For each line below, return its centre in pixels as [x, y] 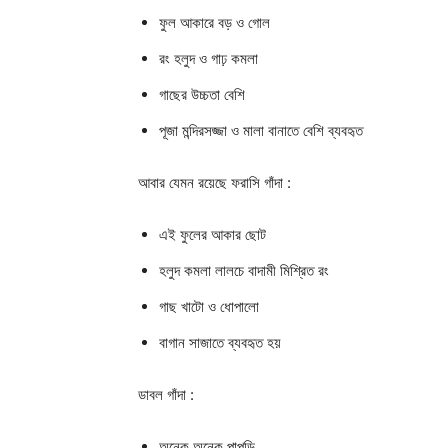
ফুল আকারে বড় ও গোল [216, 22]
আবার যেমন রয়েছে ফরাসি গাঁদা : [214, 182]
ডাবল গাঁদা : [166, 394]
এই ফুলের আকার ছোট [214, 234]
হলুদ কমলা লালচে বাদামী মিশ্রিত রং [246, 270]
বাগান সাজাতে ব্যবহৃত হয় [222, 342]
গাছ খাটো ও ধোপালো [211, 306]
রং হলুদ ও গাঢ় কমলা [210, 58]
